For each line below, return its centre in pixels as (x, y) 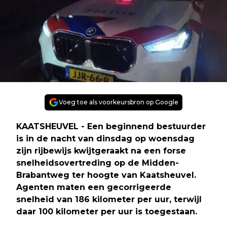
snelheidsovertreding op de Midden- (98, 163)
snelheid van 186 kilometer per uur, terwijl (109, 199)
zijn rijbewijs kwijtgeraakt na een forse (101, 150)
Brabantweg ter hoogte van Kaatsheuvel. (106, 175)
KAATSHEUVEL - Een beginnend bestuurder (111, 126)
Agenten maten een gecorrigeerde (94, 187)
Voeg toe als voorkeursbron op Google (119, 102)
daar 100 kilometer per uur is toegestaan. (107, 211)
